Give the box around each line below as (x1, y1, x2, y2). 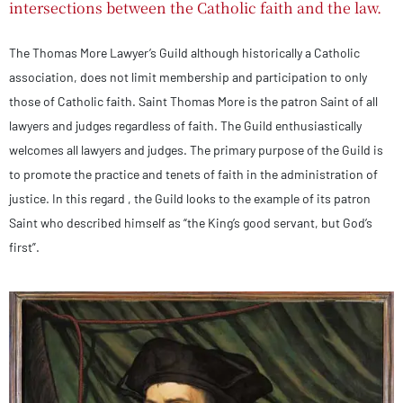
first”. (9, 239, 42, 255)
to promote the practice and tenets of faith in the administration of (9, 166, 378, 182)
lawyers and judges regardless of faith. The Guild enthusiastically (9, 118, 362, 133)
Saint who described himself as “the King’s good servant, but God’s (9, 215, 372, 230)
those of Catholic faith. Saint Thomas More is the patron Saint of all (9, 94, 378, 109)
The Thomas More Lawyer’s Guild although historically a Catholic (9, 45, 360, 60)
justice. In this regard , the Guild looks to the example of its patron (9, 191, 371, 206)
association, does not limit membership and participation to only (9, 69, 367, 85)
